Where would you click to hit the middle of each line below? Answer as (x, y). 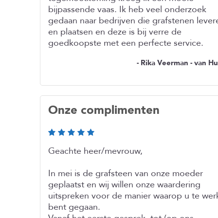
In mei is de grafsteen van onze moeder (126, 173)
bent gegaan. (74, 207)
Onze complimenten (104, 110)
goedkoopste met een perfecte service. (126, 43)
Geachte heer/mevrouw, (95, 151)
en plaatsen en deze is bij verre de (115, 32)
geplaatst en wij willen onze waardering (124, 185)
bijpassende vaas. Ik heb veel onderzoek (127, 9)
